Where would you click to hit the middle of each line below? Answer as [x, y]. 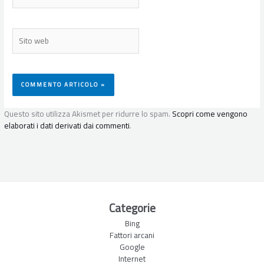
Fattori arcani [132, 235]
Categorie [132, 208]
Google [132, 247]
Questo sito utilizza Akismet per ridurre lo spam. [88, 114]
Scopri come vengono [210, 114]
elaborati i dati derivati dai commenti [67, 126]
